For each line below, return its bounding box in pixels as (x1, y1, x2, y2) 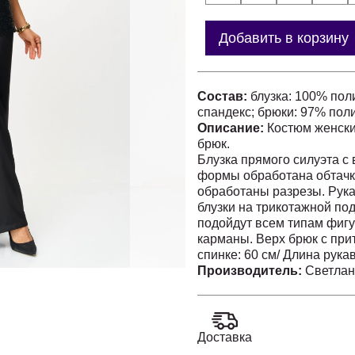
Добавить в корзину (219, 29, 349, 46)
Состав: (197, 90, 250, 103)
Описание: (197, 121, 267, 135)
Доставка (197, 330, 252, 344)
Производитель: (197, 264, 305, 277)
